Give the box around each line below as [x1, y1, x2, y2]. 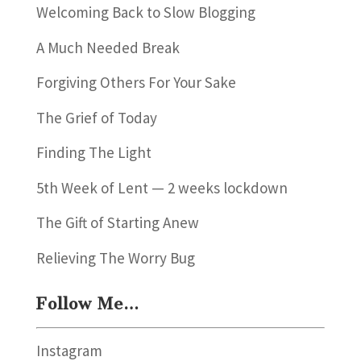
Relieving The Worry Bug [35, 247, 195, 268]
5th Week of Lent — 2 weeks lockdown [35, 177, 288, 197]
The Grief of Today [35, 107, 157, 127]
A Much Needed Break [35, 37, 180, 57]
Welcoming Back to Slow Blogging [35, 2, 255, 22]
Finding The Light [35, 143, 151, 162]
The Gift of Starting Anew [35, 213, 199, 232]
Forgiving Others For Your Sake [35, 73, 236, 92]
